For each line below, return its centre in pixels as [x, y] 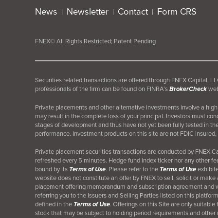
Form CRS [177, 12]
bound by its [52, 169]
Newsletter [88, 12]
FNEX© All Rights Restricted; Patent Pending [95, 41]
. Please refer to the [133, 169]
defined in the [54, 204]
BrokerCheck [188, 89]
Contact [133, 12]
